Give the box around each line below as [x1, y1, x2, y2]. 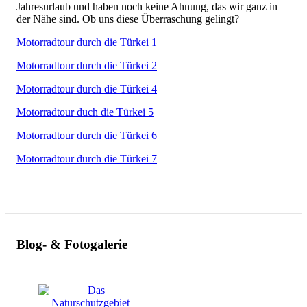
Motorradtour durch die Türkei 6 [16, 129, 157, 141]
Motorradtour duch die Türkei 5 [16, 106, 153, 118]
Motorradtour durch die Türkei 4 [16, 82, 157, 95]
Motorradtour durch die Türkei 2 [16, 59, 157, 71]
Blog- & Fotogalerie [16, 237, 127, 252]
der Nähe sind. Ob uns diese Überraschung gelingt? [16, 12, 239, 25]
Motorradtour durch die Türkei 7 [16, 152, 157, 164]
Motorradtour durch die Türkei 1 [16, 36, 157, 48]
